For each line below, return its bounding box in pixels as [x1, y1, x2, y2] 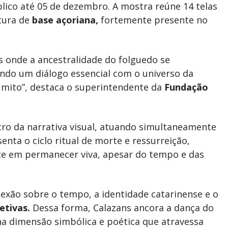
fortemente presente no [98, 14, 208, 26]
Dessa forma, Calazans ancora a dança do [30, 202, 214, 214]
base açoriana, [32, 14, 98, 26]
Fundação [164, 81, 208, 93]
